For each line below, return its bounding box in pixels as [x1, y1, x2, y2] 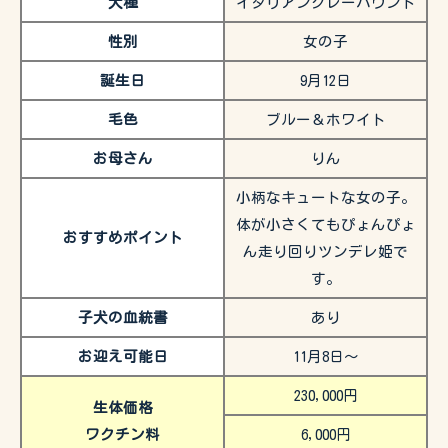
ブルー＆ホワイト [265, 112, 386, 128]
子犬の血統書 [77, 310, 168, 326]
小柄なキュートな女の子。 [235, 190, 416, 206]
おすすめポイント [62, 230, 183, 246]
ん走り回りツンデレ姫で [243, 244, 408, 260]
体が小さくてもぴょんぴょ [235, 217, 416, 233]
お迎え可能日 [77, 349, 168, 365]
